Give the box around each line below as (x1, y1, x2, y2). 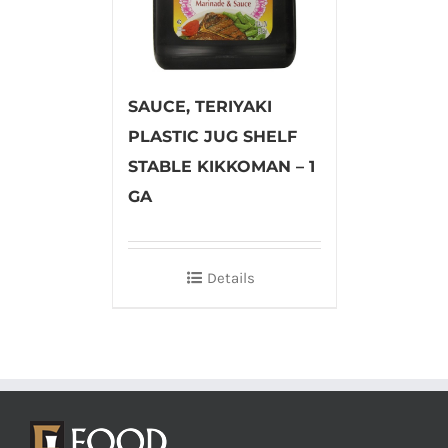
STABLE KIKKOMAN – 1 (127, 156, 315, 176)
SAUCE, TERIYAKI (127, 96, 272, 116)
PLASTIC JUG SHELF (127, 126, 297, 146)
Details (207, 268, 255, 287)
